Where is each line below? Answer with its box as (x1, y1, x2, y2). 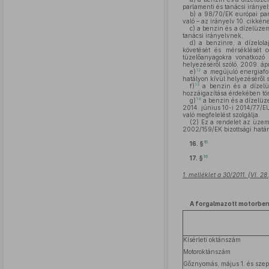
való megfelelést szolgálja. (182, 111, 260, 118)
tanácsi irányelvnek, (182, 32, 243, 39)
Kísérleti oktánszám (183, 236, 241, 243)
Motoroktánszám (183, 248, 231, 255)
